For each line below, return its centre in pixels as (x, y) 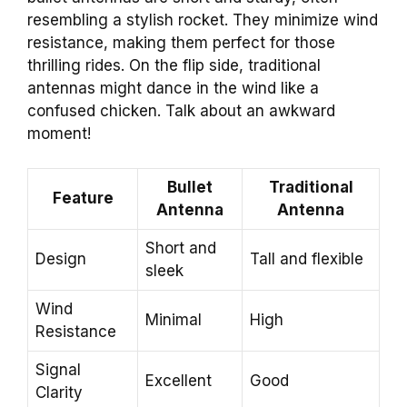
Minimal (174, 320)
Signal (58, 370)
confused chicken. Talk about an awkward (181, 110)
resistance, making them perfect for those (181, 42)
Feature (83, 199)
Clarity (59, 393)
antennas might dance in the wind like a (173, 88)
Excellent (179, 381)
